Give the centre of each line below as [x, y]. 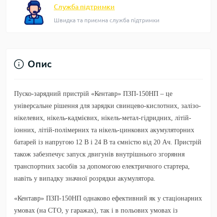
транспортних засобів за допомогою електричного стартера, [102, 166]
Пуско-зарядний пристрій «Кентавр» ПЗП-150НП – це [93, 94]
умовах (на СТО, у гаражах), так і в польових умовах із [96, 210]
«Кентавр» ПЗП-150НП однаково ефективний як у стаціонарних [108, 198]
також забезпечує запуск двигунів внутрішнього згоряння [99, 154]
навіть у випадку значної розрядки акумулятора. [85, 178]
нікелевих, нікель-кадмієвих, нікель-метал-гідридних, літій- [103, 118]
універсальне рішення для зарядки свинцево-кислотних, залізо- [108, 106]
